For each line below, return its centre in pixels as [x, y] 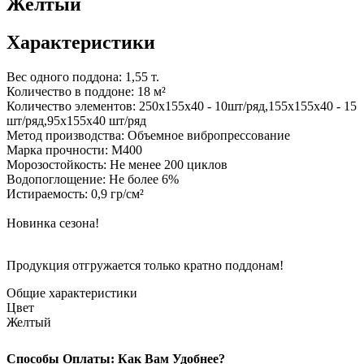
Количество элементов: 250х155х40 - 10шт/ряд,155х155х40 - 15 [182, 106]
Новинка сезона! [53, 223]
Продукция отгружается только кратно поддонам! [145, 265]
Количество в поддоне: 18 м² [88, 91]
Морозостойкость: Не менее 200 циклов [117, 164]
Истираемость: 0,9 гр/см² [75, 193]
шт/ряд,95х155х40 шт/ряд [76, 120]
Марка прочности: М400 [74, 149]
